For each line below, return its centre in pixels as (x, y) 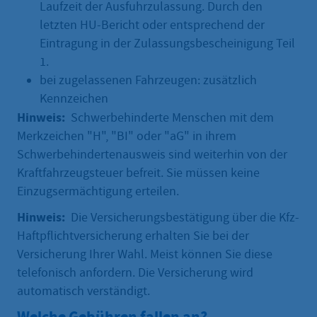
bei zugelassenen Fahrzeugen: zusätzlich (148, 80)
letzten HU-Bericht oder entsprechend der (152, 25)
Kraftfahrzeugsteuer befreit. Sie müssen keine (138, 173)
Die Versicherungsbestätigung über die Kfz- (182, 217)
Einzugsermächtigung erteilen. (98, 191)
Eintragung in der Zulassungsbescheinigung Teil (167, 43)
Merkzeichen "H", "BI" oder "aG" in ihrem (127, 136)
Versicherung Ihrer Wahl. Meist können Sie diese (145, 254)
